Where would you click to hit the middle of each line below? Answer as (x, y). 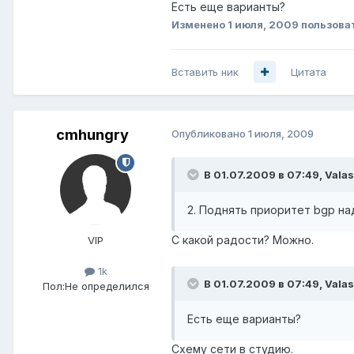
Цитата (309, 72)
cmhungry (92, 134)
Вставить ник (205, 72)
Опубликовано (210, 133)
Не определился (107, 286)
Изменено (200, 24)
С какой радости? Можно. (243, 239)
